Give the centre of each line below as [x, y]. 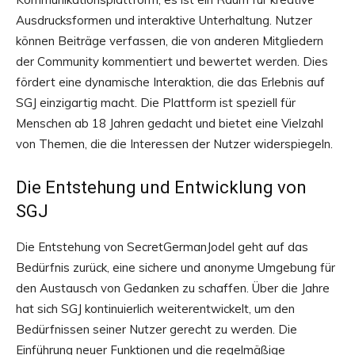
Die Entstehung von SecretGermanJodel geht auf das [162, 247]
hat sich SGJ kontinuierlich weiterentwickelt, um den [155, 309]
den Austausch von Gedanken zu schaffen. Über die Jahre [173, 288]
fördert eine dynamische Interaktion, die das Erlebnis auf [170, 82]
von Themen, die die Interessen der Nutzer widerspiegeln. [174, 144]
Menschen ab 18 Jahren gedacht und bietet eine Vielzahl [170, 123]
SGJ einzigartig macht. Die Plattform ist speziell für [156, 103]
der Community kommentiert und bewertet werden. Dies [172, 61]
